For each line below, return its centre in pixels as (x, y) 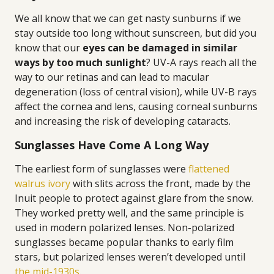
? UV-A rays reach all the (202, 62)
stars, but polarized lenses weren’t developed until (130, 257)
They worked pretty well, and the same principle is (129, 213)
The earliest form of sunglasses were (102, 169)
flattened (209, 169)
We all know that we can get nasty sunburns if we (128, 18)
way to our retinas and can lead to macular (112, 77)
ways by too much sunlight (80, 62)
